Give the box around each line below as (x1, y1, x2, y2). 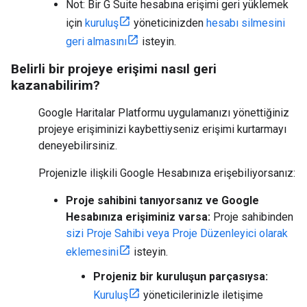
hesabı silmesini (206, 16, 285, 29)
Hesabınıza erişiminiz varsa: (66, 210, 210, 223)
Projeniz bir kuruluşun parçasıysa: (93, 270, 268, 283)
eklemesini (66, 245, 119, 258)
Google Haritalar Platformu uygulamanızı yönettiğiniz (38, 106, 289, 119)
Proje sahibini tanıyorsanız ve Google (66, 194, 259, 207)
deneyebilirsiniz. (38, 139, 117, 152)
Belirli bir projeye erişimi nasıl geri (11, 61, 217, 77)
